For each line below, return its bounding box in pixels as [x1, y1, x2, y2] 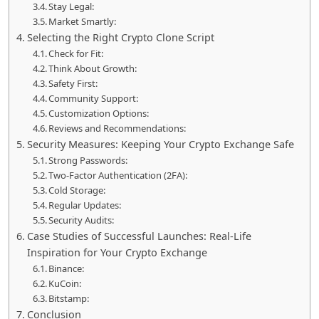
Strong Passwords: [48, 154, 130, 167]
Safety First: [48, 77, 100, 90]
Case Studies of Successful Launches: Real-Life [26, 229, 251, 244]
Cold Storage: [48, 184, 108, 197]
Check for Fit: [48, 47, 106, 61]
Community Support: [48, 92, 141, 105]
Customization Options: [48, 107, 152, 120]
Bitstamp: [48, 292, 92, 305]
